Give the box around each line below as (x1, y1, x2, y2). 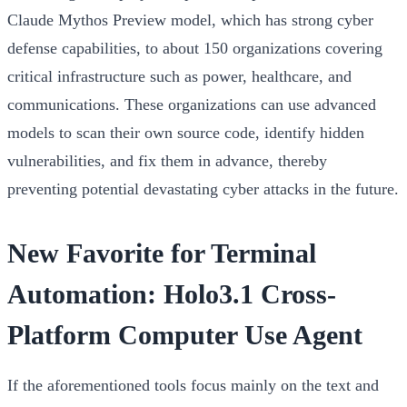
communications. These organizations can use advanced (7, 94, 376, 114)
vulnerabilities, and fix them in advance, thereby (7, 151, 327, 170)
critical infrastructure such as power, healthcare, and (7, 66, 352, 85)
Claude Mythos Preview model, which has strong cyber (7, 10, 373, 29)
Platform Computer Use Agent (7, 319, 362, 350)
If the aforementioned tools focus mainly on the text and (7, 375, 379, 394)
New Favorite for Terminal (7, 237, 316, 268)
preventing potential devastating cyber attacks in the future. (7, 179, 399, 198)
